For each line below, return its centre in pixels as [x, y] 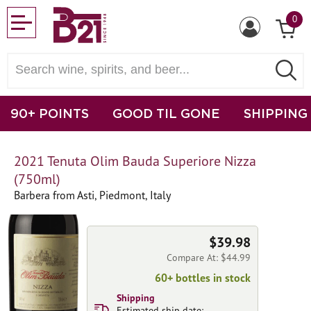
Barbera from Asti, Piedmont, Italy [92, 195]
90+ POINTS [50, 113]
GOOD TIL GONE [166, 113]
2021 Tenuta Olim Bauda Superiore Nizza [135, 161]
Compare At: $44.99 [209, 258]
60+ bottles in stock [203, 278]
